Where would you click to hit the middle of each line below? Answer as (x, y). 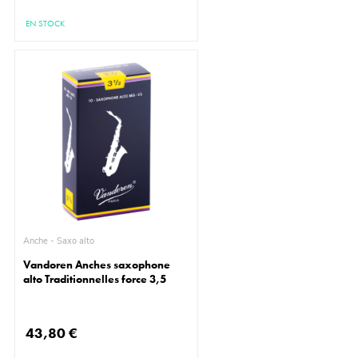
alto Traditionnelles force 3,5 (95, 279)
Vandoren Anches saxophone (97, 265)
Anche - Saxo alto (76, 241)
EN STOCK (46, 24)
